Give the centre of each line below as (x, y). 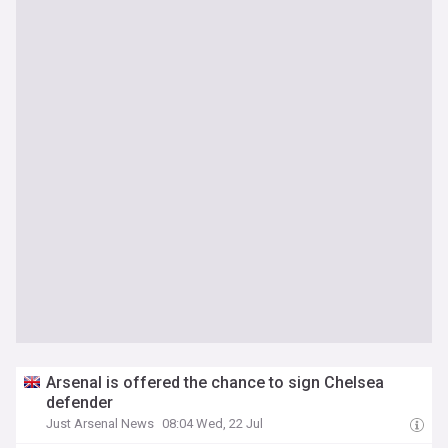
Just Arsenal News (100, 423)
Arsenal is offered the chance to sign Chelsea (215, 382)
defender (80, 402)
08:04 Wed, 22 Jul (213, 423)
